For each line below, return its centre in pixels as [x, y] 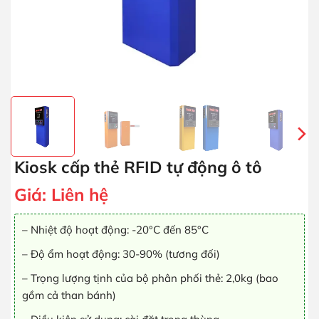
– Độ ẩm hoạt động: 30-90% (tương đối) [121, 254]
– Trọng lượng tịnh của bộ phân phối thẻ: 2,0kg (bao [150, 278]
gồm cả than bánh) [69, 295]
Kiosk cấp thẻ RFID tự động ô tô [138, 167]
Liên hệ [80, 194]
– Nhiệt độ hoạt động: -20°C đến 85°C [115, 230]
